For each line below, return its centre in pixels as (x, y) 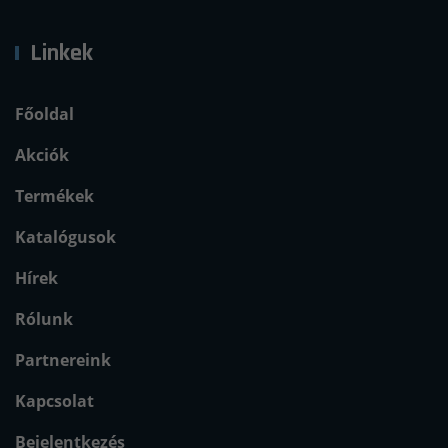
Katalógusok (65, 237)
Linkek (61, 53)
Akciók (42, 155)
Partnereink (63, 360)
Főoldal (44, 114)
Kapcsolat (54, 401)
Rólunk (44, 319)
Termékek (54, 196)
